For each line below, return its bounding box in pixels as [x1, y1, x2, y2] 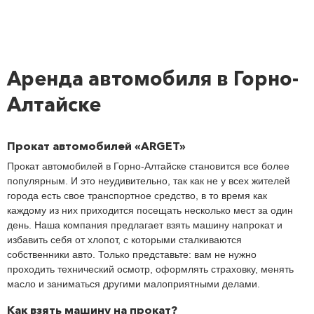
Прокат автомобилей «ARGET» [7, 139, 186, 153]
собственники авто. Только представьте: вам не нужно [7, 249, 257, 261]
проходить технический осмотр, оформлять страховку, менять [7, 264, 294, 275]
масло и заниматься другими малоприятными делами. [7, 278, 260, 290]
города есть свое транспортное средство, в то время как [7, 190, 267, 202]
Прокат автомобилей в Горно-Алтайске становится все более [7, 161, 289, 172]
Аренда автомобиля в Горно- [7, 67, 299, 91]
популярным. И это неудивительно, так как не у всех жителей [7, 175, 290, 187]
